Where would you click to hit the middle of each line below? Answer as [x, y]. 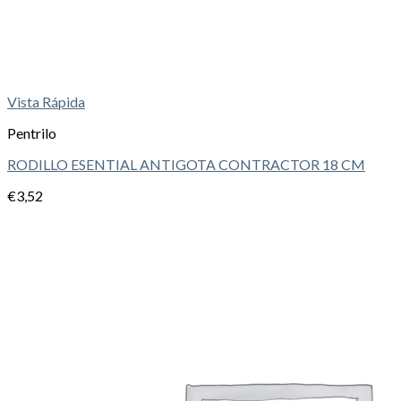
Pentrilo [32, 133]
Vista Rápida [46, 102]
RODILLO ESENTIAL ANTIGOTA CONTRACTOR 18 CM [186, 165]
